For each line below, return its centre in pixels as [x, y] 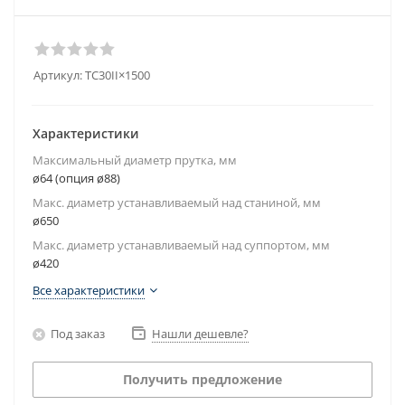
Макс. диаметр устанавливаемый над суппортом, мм [181, 245]
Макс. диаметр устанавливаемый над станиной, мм [177, 202]
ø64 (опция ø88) [76, 178]
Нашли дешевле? [200, 334]
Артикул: [58, 75]
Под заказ [78, 333]
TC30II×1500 [118, 75]
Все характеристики [89, 290]
